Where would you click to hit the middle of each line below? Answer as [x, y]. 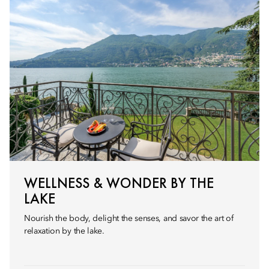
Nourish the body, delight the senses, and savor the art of [129, 219]
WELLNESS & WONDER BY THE [119, 183]
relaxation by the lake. [64, 231]
